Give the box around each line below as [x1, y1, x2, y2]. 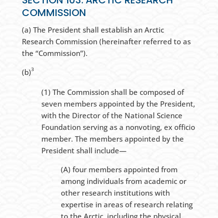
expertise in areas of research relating [60, 200, 193, 210]
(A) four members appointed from [60, 164, 178, 175]
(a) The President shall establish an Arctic [21, 25, 164, 35]
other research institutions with [60, 188, 170, 198]
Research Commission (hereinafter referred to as [21, 36, 191, 47]
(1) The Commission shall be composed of [41, 87, 184, 97]
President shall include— [41, 145, 127, 156]
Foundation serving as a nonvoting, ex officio [41, 122, 195, 132]
